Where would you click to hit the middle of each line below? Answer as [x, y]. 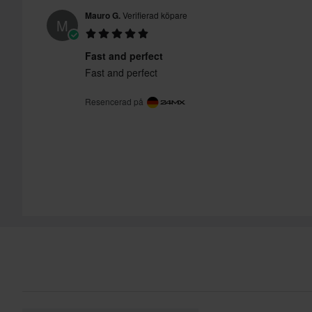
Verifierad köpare [154, 15]
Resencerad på [115, 102]
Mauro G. [103, 16]
